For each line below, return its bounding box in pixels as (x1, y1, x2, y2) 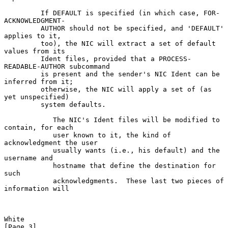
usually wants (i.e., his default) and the (4, 146, 53, 154)
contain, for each (4, 123, 73, 131)
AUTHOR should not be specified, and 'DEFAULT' (4, 24, 41, 32)
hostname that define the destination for (4, 161, 53, 169)
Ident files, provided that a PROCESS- (4, 54, 41, 63)
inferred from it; (4, 77, 73, 85)
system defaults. (4, 100, 41, 108)
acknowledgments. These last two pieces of (4, 177, 53, 185)
